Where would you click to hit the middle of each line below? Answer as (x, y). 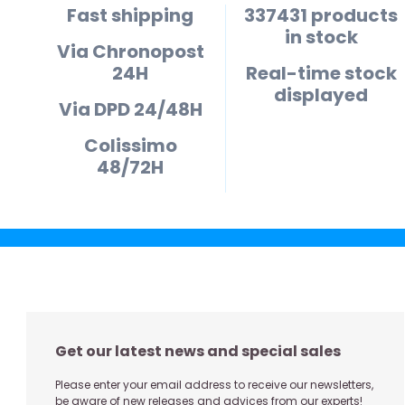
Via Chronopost (130, 51)
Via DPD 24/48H (130, 109)
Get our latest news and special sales (198, 351)
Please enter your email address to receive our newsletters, (214, 384)
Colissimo (130, 145)
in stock (321, 37)
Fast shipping (130, 15)
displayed (321, 94)
